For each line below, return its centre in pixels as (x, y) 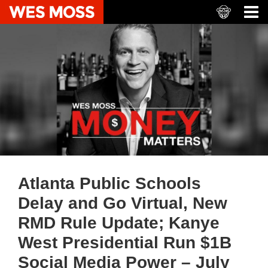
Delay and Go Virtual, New (123, 203)
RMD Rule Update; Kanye (119, 223)
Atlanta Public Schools (109, 183)
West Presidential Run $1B (125, 243)
